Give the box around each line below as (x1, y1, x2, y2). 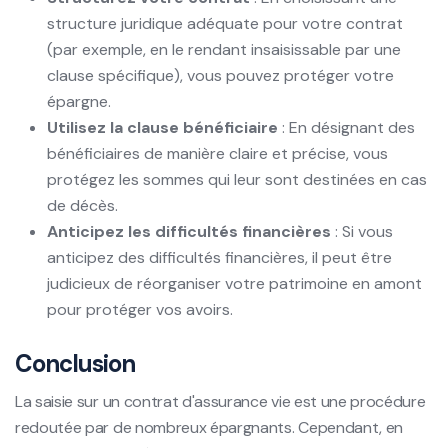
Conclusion (15, 347, 136, 379)
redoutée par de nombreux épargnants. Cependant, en (15, 416, 403, 438)
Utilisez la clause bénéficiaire (47, 116, 278, 138)
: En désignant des (278, 116, 415, 138)
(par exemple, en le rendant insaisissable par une (47, 38, 401, 60)
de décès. (47, 194, 118, 216)
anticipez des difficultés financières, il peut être (47, 246, 392, 268)
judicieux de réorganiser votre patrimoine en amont (47, 272, 422, 294)
